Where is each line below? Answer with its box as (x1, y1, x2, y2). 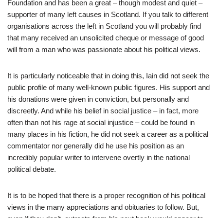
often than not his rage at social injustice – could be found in (7, 118, 195, 127)
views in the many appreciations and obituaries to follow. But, (7, 202, 199, 211)
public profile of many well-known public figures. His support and (7, 83, 210, 91)
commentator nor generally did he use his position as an (7, 141, 184, 150)
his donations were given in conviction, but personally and (7, 94, 189, 103)
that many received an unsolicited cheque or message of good (7, 33, 204, 42)
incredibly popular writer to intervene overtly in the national (7, 153, 190, 162)
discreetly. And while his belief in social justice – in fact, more (7, 106, 199, 115)
